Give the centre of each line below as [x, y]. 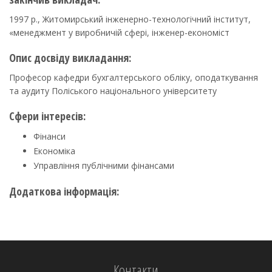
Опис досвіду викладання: [70, 58]
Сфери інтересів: [47, 116]
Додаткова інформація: [64, 191]
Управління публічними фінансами [104, 165]
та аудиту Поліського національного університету [113, 91]
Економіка [54, 151]
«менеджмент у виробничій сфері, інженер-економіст [119, 32]
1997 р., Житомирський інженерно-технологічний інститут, [130, 19]
